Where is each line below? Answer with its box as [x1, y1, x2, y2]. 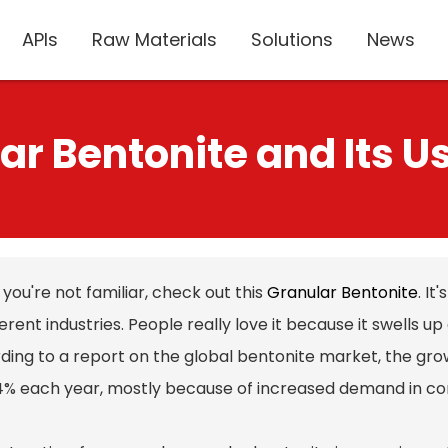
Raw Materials [92, 27, 217, 52]
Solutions [251, 27, 333, 52]
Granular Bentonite [267, 281, 418, 304]
